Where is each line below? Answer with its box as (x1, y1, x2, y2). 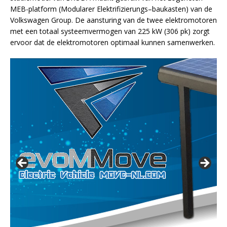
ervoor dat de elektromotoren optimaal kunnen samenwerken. (10, 37, 215, 48)
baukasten (152, 4, 186, 14)
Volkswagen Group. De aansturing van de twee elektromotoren (10, 15, 217, 25)
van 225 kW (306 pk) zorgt (122, 26, 210, 36)
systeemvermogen (61, 26, 122, 36)
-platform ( (26, 4, 61, 14)
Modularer (61, 4, 95, 14)
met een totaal (10, 26, 61, 36)
